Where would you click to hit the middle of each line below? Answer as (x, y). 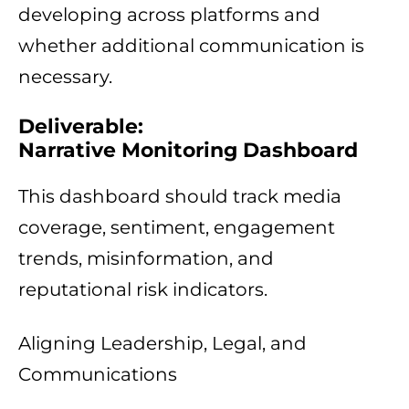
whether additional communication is (191, 46)
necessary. (65, 77)
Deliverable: (81, 127)
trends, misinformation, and (146, 259)
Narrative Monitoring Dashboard (188, 151)
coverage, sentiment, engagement (177, 228)
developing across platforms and (169, 15)
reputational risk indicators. (143, 290)
